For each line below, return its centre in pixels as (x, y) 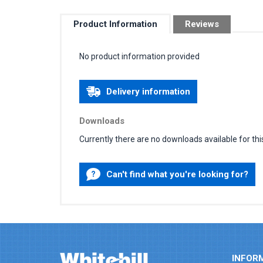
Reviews (202, 24)
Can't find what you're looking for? (177, 174)
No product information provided (139, 56)
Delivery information (148, 91)
